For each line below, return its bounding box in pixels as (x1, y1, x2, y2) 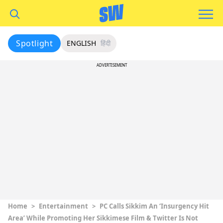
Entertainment (39, 202, 88, 211)
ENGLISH (67, 38, 97, 48)
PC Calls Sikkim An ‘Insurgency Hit (100, 202, 209, 211)
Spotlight (16, 38, 53, 49)
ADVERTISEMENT (96, 62, 127, 68)
